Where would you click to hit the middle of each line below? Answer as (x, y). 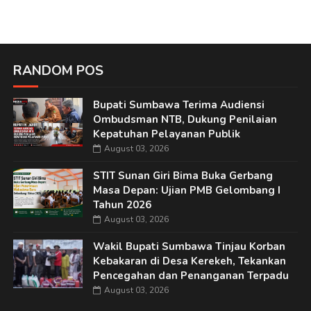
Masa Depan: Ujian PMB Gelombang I (186, 191)
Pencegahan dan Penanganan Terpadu (191, 276)
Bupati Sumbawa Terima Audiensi (178, 105)
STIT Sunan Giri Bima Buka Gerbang (183, 176)
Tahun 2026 (122, 205)
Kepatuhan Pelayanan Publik (166, 134)
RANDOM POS (58, 71)
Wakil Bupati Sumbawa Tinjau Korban (189, 247)
